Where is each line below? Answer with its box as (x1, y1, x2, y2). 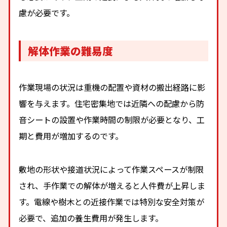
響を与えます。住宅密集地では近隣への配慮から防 (19, 97, 205, 109)
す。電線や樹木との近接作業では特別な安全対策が (19, 196, 205, 208)
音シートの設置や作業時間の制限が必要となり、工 (19, 113, 205, 126)
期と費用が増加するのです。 (19, 129, 124, 142)
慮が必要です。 (19, 7, 75, 19)
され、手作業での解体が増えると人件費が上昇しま (19, 179, 206, 192)
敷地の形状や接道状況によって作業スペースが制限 (19, 163, 204, 176)
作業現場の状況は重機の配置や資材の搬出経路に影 (19, 81, 206, 93)
